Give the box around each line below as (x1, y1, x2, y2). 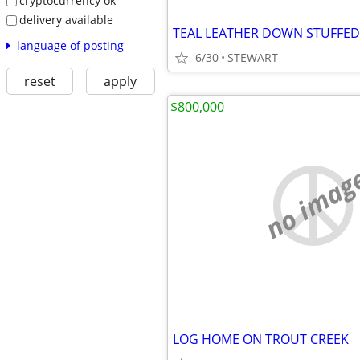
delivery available (18, 11, 113, 27)
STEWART (227, 50, 278, 65)
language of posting (16, 37, 124, 53)
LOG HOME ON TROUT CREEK (173, 330, 349, 348)
